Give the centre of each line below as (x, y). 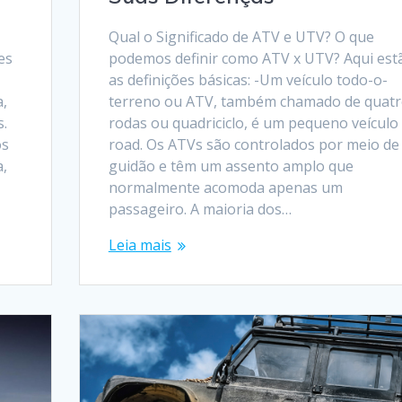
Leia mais (140, 245)
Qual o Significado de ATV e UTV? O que (241, 36)
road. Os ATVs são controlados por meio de (253, 144)
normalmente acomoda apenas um (225, 187)
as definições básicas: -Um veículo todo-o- (248, 79)
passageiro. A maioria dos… (200, 209)
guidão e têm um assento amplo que (231, 166)
